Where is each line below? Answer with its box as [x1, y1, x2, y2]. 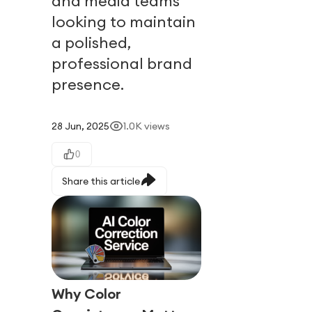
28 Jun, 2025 [51, 120, 109, 133]
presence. [51, 75, 124, 95]
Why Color [51, 285, 121, 303]
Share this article [61, 175, 140, 188]
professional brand [51, 54, 192, 74]
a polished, [51, 33, 131, 53]
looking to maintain [51, 12, 196, 32]
